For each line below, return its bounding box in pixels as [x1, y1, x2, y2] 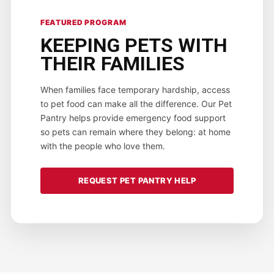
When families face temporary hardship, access [40, 84, 230, 95]
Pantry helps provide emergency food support [40, 113, 226, 123]
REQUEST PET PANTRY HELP [78, 176, 196, 185]
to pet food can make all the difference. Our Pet [40, 98, 232, 109]
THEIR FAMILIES [40, 52, 185, 75]
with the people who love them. [40, 141, 165, 151]
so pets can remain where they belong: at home [40, 127, 231, 137]
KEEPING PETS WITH [40, 34, 228, 57]
